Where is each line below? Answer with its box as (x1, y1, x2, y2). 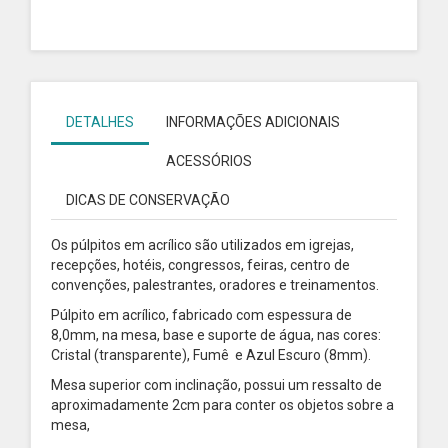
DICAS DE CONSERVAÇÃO (66, 192, 230, 208)
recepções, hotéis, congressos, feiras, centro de (51, 257, 350, 273)
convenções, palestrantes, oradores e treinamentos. (51, 277, 379, 293)
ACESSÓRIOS (166, 153, 252, 169)
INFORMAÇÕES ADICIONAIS (166, 114, 340, 130)
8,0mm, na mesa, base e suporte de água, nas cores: (51, 327, 381, 343)
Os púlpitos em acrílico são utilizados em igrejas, (51, 237, 354, 253)
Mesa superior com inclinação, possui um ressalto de (51, 377, 382, 393)
